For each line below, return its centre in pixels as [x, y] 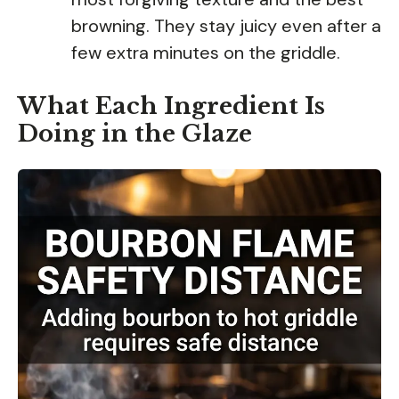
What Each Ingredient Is [171, 106]
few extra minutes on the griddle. [206, 52]
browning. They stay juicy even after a [226, 25]
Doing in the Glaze [135, 133]
